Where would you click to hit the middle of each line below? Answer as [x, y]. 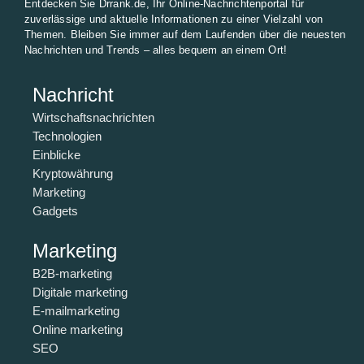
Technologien [67, 136]
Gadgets [55, 211]
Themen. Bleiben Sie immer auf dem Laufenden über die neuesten [185, 34]
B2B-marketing [72, 274]
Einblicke [56, 155]
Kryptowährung [73, 174]
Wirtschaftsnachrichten [93, 118]
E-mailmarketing [76, 311]
